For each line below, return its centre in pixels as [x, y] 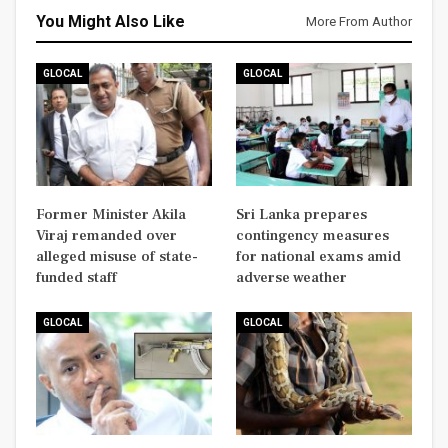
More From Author [359, 22]
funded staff [76, 278]
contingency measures [312, 236]
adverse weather [291, 278]
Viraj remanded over [106, 236]
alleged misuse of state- [117, 257]
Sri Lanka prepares [301, 215]
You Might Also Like [110, 22]
